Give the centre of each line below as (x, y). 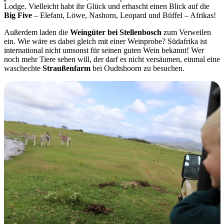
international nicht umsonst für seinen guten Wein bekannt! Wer (104, 50)
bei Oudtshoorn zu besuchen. (138, 68)
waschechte (23, 68)
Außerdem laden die (37, 32)
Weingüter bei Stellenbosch (116, 32)
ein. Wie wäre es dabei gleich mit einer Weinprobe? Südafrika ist (105, 41)
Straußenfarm (66, 68)
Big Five (18, 15)
